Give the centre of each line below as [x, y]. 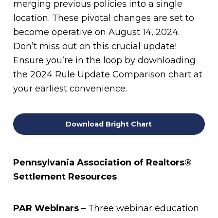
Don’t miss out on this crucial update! [95, 46]
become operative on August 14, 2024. [96, 32]
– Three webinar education [139, 208]
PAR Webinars [46, 208]
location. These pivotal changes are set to [103, 18]
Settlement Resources [65, 177]
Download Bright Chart [109, 124]
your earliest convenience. [70, 89]
